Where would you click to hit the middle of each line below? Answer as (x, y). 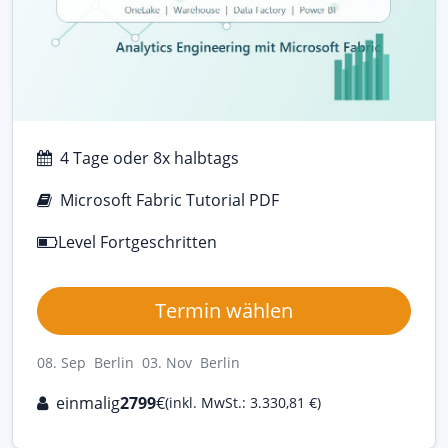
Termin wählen (224, 310)
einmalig (88, 402)
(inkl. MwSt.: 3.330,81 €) (243, 403)
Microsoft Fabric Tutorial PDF (169, 199)
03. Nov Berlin (191, 362)
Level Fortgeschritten (137, 241)
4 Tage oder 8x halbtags (149, 157)
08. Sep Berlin (85, 362)
